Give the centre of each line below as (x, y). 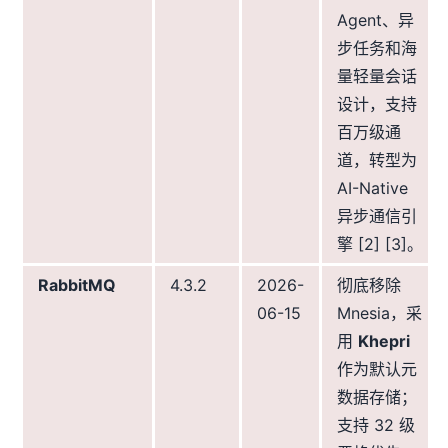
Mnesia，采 (379, 313)
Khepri (384, 341)
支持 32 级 (376, 425)
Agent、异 (375, 20)
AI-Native (372, 188)
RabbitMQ (77, 285)
